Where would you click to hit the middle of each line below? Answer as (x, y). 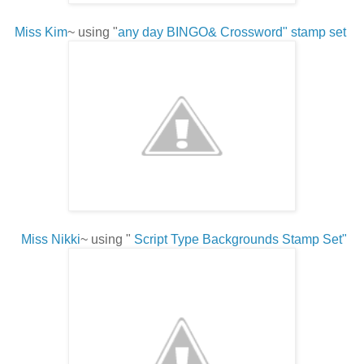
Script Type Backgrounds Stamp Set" (240, 239)
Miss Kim (41, 32)
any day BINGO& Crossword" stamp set (232, 32)
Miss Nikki (49, 239)
